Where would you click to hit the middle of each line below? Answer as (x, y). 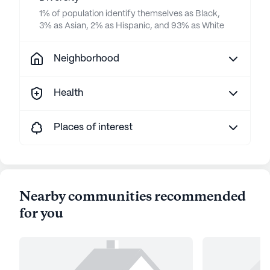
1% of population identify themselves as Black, (130, 14)
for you (41, 214)
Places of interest (93, 127)
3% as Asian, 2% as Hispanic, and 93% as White (132, 26)
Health (68, 93)
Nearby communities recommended (133, 197)
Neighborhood (86, 59)
